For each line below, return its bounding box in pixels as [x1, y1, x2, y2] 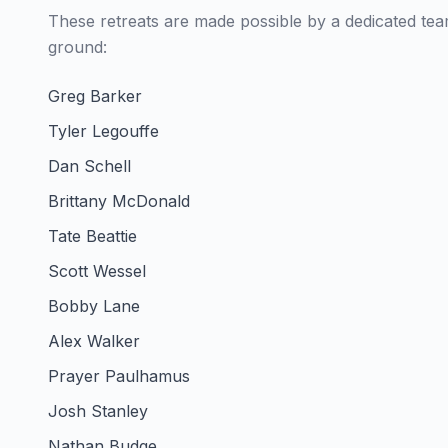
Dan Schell [48, 155, 131, 176]
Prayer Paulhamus [48, 365, 190, 386]
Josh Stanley [48, 400, 148, 421]
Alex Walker [48, 330, 140, 351]
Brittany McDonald [48, 190, 190, 211]
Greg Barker [48, 85, 142, 106]
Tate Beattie [48, 225, 137, 246]
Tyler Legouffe [48, 120, 159, 141]
